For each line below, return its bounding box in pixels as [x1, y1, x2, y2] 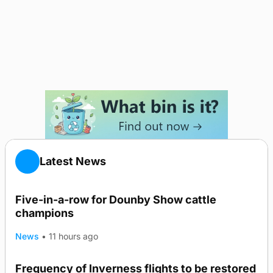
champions [15, 207, 74, 219]
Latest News [40, 155, 106, 168]
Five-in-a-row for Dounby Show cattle [15, 193, 216, 206]
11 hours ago [49, 231, 99, 241]
